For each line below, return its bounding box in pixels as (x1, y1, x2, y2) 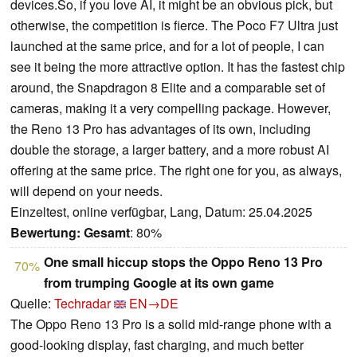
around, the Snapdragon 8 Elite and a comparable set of (10, 78, 325, 97)
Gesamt (84, 223, 130, 242)
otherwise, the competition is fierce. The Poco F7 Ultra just (10, 16, 338, 35)
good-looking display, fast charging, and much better (10, 335, 304, 355)
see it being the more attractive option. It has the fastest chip (10, 57, 345, 76)
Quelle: (10, 294, 54, 313)
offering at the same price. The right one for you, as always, (10, 161, 342, 180)
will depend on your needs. (10, 182, 163, 201)
